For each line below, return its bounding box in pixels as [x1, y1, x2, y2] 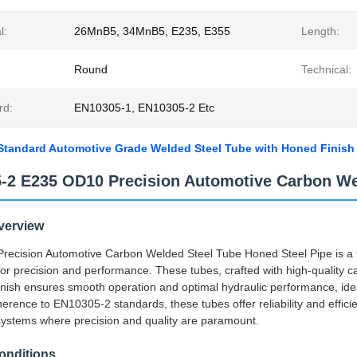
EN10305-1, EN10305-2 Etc [74, 101, 214, 114]
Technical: [301, 63, 351, 76]
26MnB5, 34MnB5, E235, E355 [74, 25, 230, 37]
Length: [301, 25, 339, 37]
